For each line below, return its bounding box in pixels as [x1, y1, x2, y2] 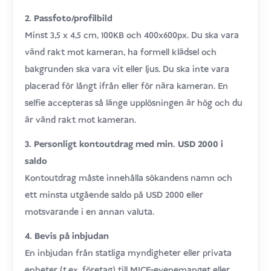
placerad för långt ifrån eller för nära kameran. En [25, 80, 229, 93]
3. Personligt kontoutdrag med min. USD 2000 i [25, 138, 224, 151]
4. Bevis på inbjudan [25, 230, 109, 243]
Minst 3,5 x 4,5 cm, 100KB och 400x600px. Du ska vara [25, 29, 240, 42]
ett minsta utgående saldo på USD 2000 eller [25, 189, 204, 201]
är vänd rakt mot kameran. [25, 114, 137, 126]
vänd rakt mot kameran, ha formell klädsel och [25, 46, 217, 59]
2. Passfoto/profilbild [25, 12, 113, 25]
